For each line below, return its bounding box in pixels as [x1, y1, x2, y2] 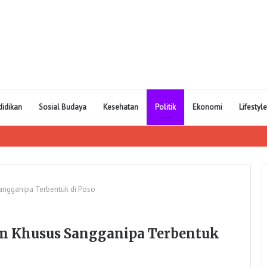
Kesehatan [103, 102, 138, 112]
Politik [155, 102, 176, 112]
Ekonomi [193, 102, 222, 112]
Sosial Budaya [39, 102, 86, 112]
